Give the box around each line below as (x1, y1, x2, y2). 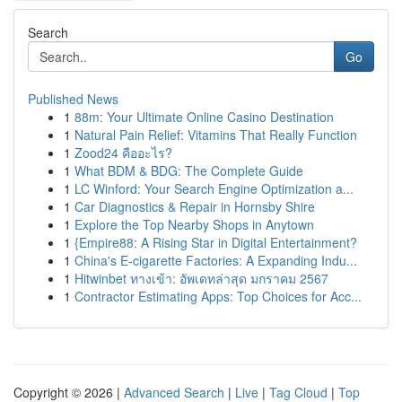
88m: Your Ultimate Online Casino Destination (74, 108, 334, 126)
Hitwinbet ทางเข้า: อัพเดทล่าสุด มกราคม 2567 (74, 269, 328, 287)
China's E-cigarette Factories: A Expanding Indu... (74, 251, 357, 269)
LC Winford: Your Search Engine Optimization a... (74, 179, 354, 197)
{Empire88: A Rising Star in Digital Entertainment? (74, 233, 357, 251)
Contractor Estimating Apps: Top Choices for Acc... (74, 287, 362, 305)
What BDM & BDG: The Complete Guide (74, 162, 303, 179)
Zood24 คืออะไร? (74, 144, 172, 162)
